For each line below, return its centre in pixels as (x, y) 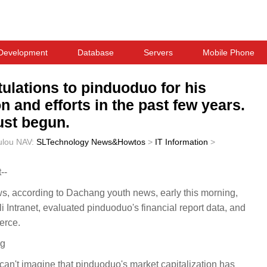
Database (96, 52)
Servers (158, 52)
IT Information (181, 142)
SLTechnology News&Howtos (91, 142)
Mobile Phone (229, 52)
